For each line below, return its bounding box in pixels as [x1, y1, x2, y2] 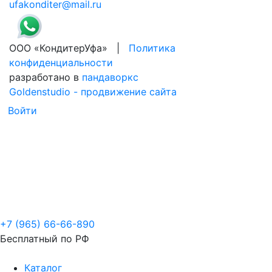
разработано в [9, 71, 82, 83]
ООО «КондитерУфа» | [9, 42, 129, 54]
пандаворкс [82, 71, 138, 83]
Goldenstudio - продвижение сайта [9, 86, 177, 98]
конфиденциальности [9, 56, 113, 69]
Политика [129, 42, 175, 54]
